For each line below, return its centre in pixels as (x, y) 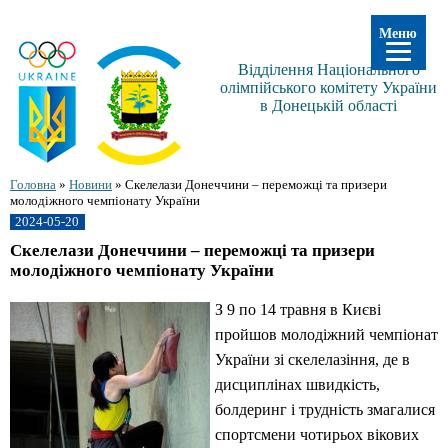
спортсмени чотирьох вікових (317, 435)
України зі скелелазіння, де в (312, 360)
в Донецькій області (328, 105)
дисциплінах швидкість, (297, 385)
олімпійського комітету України (328, 87)
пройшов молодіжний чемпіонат (326, 335)
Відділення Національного (328, 69)
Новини (90, 184)
